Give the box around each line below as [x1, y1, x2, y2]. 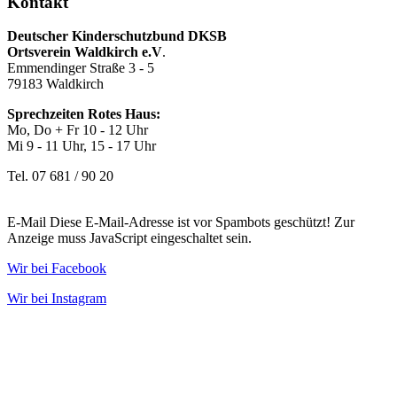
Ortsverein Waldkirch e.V [7, 44, 162, 60]
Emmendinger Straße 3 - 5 [7, 60, 154, 76]
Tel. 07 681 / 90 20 [7, 168, 113, 184]
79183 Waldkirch [7, 76, 104, 92]
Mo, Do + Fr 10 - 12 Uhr [7, 122, 148, 138]
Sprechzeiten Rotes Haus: [7, 106, 160, 122]
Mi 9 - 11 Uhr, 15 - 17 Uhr [7, 138, 156, 154]
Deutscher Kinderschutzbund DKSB [7, 28, 227, 44]
